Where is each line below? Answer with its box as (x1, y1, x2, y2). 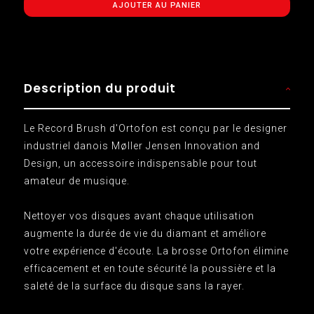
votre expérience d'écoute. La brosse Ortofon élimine (23, 245, 289, 257)
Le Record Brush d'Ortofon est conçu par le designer (23, 122, 287, 134)
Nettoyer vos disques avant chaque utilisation (23, 210, 254, 221)
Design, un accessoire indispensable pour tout (23, 157, 257, 169)
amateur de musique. (23, 175, 130, 186)
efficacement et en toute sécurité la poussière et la (23, 262, 276, 274)
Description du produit (23, 79, 176, 97)
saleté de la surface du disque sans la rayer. (23, 280, 245, 292)
